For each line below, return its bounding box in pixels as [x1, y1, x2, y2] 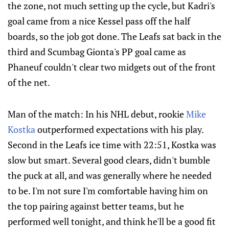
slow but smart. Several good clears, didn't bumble [8, 154, 210, 167]
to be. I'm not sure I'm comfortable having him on [8, 185, 208, 197]
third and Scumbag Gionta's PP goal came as [8, 45, 186, 58]
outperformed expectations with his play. [35, 123, 203, 136]
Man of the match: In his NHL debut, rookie [8, 108, 186, 121]
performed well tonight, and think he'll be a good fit [8, 215, 216, 228]
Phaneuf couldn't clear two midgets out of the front [8, 61, 216, 74]
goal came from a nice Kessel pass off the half [8, 15, 190, 28]
